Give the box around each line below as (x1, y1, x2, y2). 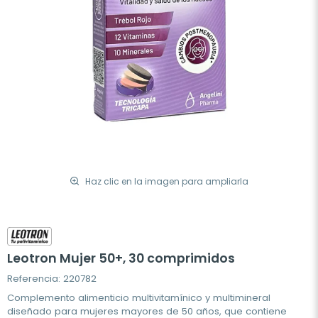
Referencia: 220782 (7, 272, 97, 286)
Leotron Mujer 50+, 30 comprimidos (7, 250, 235, 268)
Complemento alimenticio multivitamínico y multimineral (7, 291, 270, 305)
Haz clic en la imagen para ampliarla (85, 175, 248, 187)
